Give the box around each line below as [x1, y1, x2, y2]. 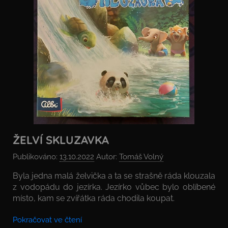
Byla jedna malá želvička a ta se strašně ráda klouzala [13, 170, 215, 181]
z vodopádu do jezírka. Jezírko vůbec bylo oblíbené [13, 182, 215, 192]
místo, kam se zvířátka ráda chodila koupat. [13, 193, 175, 203]
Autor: [94, 152, 119, 161]
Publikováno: [13, 152, 60, 161]
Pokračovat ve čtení [13, 215, 82, 224]
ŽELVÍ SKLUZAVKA [13, 133, 109, 147]
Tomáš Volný [119, 152, 163, 161]
